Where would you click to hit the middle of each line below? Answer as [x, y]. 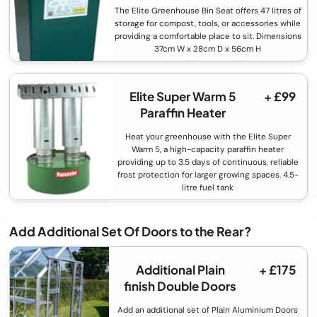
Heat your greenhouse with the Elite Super [208, 137]
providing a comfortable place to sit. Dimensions [208, 36]
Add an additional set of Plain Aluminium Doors [208, 310]
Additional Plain [180, 269]
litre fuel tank [208, 188]
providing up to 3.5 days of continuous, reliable [208, 162]
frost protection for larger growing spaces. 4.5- [208, 175]
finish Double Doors [180, 286]
